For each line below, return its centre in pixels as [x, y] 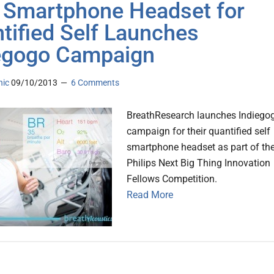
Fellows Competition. [173, 179]
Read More [150, 195]
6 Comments [95, 83]
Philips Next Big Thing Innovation [198, 163]
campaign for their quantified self [198, 131]
